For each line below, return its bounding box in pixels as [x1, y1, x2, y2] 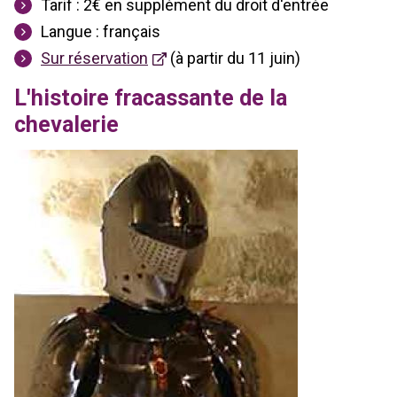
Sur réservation [41, 48, 148, 67]
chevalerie [14, 111, 119, 137]
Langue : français [41, 21, 160, 41]
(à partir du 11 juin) [167, 48, 300, 67]
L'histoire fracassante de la [14, 84, 287, 111]
